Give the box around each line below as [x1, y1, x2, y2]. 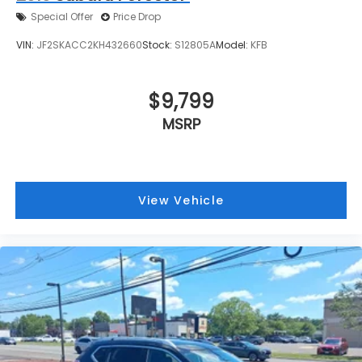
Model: [216, 38, 250, 53]
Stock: [142, 38, 175, 53]
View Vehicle [137, 192, 225, 209]
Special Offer [31, 10, 93, 24]
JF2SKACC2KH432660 [36, 38, 142, 53]
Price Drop [113, 10, 161, 24]
